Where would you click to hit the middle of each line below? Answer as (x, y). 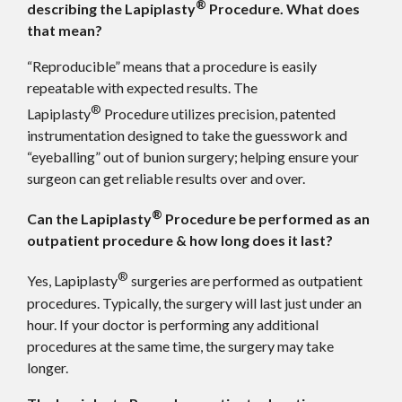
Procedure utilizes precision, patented (218, 113)
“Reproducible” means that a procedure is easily (172, 66)
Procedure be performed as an (266, 219)
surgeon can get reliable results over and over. (166, 178)
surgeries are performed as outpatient (245, 281)
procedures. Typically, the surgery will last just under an (194, 302)
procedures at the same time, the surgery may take (180, 345)
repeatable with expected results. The (142, 87)
